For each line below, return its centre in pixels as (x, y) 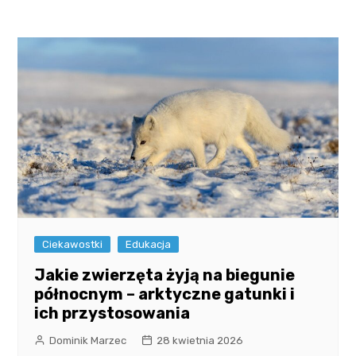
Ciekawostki (73, 244)
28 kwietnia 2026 (200, 340)
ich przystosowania (112, 313)
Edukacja (149, 244)
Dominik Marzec (88, 340)
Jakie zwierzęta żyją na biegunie (165, 275)
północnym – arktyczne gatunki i (165, 294)
